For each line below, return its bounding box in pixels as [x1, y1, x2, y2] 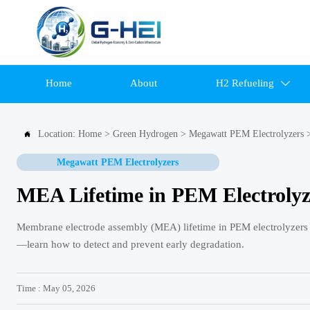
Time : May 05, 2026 [17, 283, 95, 294]
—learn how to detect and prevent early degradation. [17, 239, 244, 250]
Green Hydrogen [113, 129, 178, 140]
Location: [38, 129, 78, 140]
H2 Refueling [215, 77, 274, 89]
